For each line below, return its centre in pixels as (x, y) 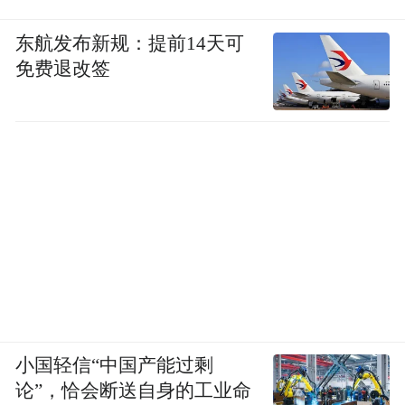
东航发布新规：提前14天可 (130, 43)
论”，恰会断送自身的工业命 (134, 391)
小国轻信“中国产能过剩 (115, 366)
